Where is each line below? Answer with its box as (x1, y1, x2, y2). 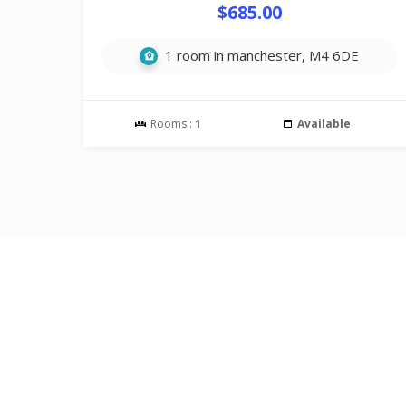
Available (296, 116, 351, 131)
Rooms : (148, 116, 196, 131)
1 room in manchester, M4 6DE (161, 46, 360, 64)
